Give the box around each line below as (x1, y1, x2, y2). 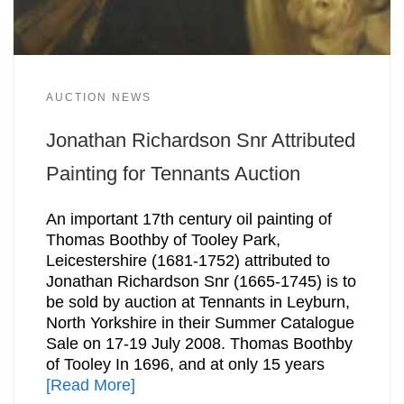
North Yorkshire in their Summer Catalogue (45, 313, 354, 332)
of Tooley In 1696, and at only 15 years (45, 354, 325, 373)
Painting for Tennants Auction (45, 162, 300, 186)
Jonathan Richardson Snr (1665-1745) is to (45, 271, 356, 290)
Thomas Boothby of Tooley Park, (45, 230, 280, 249)
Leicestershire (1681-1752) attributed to (45, 251, 330, 270)
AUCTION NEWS (45, 91, 151, 105)
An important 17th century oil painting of (45, 209, 332, 228)
